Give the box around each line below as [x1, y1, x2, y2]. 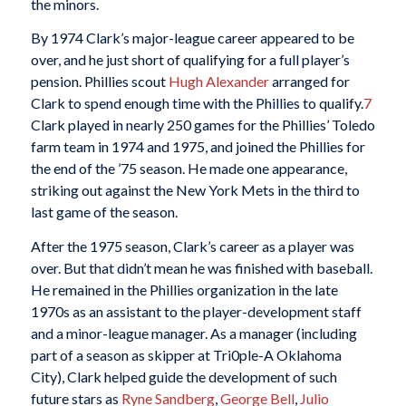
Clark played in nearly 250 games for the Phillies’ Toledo [30, 116, 375, 134]
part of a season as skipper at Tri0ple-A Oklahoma [30, 345, 342, 363]
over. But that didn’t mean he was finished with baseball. [30, 258, 372, 276]
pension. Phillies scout [30, 72, 169, 91]
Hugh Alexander [168, 72, 269, 91]
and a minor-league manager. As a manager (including [30, 324, 357, 342]
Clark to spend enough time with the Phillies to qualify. [30, 94, 363, 112]
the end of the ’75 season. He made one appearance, [30, 159, 347, 178]
